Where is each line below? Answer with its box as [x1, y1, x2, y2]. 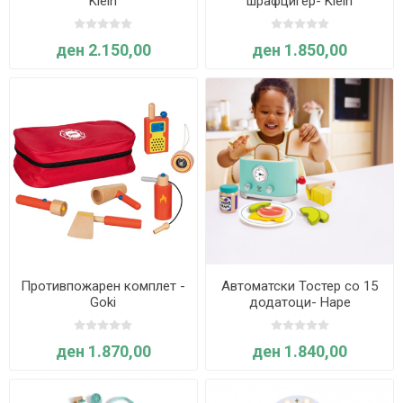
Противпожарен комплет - [21, 278, 186, 295]
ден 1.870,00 [55, 342, 151, 362]
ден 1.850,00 [252, 40, 348, 60]
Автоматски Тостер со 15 [221, 278, 379, 295]
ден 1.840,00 [252, 342, 348, 362]
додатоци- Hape [248, 294, 351, 311]
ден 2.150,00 [55, 40, 151, 60]
